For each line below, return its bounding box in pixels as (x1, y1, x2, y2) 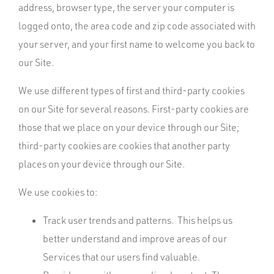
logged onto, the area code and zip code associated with (18, 20, 256, 32)
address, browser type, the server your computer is (18, 1, 234, 13)
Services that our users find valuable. (43, 251, 200, 263)
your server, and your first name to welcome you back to (18, 38, 255, 50)
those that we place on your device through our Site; (18, 121, 239, 133)
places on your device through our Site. (18, 158, 185, 170)
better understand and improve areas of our (43, 232, 227, 245)
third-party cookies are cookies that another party (18, 139, 230, 152)
